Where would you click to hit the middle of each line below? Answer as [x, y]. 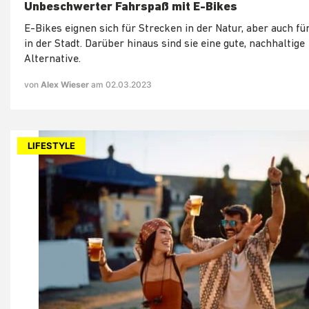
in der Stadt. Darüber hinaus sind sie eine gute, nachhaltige [165, 44]
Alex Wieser [66, 85]
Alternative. [52, 60]
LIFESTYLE [51, 146]
